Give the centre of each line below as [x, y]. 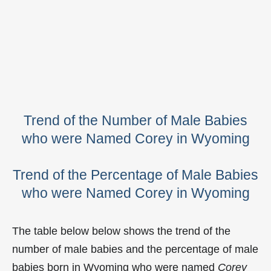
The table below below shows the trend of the [121, 231]
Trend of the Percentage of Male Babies [135, 175]
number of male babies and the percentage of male [135, 249]
